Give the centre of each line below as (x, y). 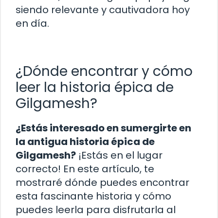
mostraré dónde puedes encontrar (102, 183)
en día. (32, 24)
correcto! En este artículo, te (85, 169)
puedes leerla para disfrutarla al (96, 210)
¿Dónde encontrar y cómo (104, 72)
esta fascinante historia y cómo (93, 196)
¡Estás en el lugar (119, 155)
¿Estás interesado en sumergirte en (103, 128)
